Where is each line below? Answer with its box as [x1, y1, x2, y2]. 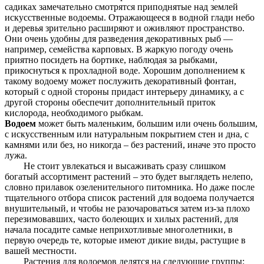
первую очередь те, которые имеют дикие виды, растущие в [5, 235, 246, 246]
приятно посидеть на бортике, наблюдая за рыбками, [5, 55, 217, 65]
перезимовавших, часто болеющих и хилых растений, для [5, 214, 238, 225]
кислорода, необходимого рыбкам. [5, 108, 143, 118]
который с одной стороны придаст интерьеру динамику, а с [5, 87, 244, 97]
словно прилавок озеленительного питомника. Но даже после [5, 182, 255, 193]
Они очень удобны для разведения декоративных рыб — [5, 34, 233, 44]
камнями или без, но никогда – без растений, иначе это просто [5, 140, 256, 150]
